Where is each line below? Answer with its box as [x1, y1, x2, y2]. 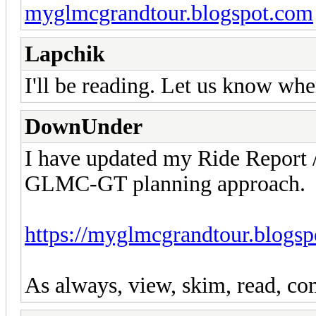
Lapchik [25, 42, 105, 67]
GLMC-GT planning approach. [25, 171, 305, 197]
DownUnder [25, 114, 142, 140]
